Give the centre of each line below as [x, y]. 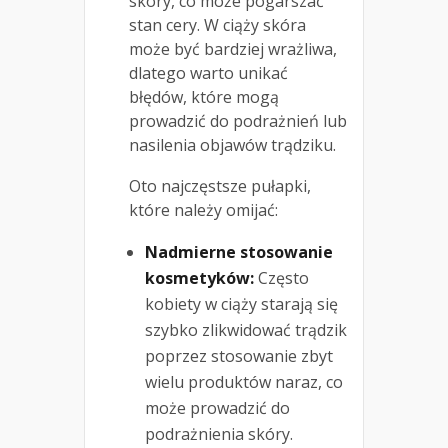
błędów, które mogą [204, 97]
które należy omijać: [203, 210]
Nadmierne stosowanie [239, 252]
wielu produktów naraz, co [244, 382]
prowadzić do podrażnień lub [238, 121]
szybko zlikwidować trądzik [246, 330]
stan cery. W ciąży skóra [217, 25]
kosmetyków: [199, 278]
